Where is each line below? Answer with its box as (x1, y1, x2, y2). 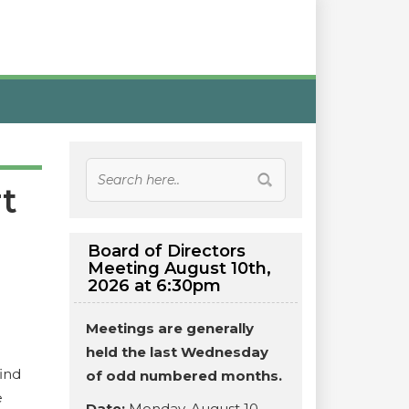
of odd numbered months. (86, 367, 282, 384)
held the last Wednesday (86, 343, 268, 361)
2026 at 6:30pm (88, 276, 221, 296)
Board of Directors (88, 241, 246, 261)
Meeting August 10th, (88, 258, 271, 278)
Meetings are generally (86, 320, 254, 337)
